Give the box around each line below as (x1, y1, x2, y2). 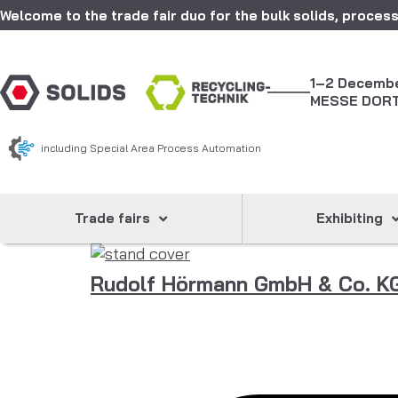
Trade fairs (74, 210, 150, 227)
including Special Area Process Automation (41, 141, 261, 155)
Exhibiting (316, 210, 384, 227)
